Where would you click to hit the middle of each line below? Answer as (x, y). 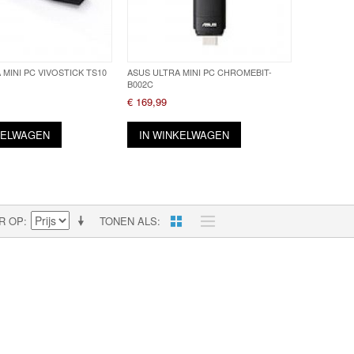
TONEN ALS (128, 220)
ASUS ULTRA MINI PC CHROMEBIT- (200, 72)
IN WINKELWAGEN (185, 134)
